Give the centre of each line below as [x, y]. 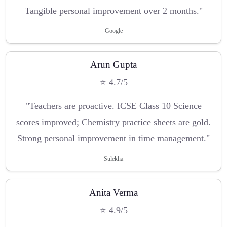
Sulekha [113, 159]
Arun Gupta [113, 64]
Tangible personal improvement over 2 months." [113, 10]
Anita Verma [113, 193]
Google [113, 31]
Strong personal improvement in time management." [113, 139]
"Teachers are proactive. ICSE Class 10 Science [113, 106]
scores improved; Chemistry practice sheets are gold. [113, 122]
